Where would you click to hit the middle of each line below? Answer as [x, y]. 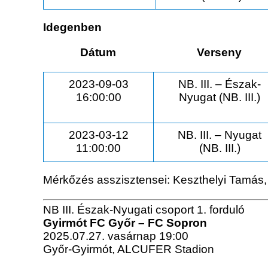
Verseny [219, 53]
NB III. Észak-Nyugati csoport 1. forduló [144, 210]
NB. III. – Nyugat [220, 135]
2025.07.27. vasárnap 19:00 [116, 236]
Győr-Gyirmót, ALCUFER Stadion [129, 249]
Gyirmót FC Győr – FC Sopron [125, 223]
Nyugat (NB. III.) [220, 98]
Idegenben [72, 28]
